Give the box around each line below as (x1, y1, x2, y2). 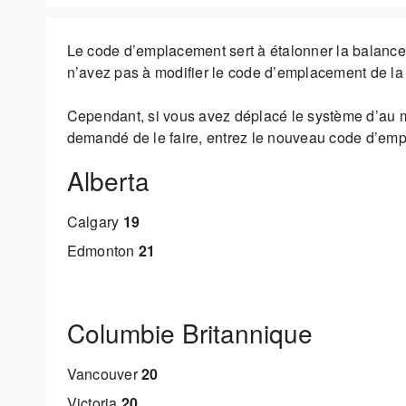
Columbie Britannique (66, 314, 313, 352)
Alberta (66, 162, 150, 199)
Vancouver (66, 363, 141, 385)
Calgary (66, 210, 123, 232)
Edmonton (66, 239, 139, 261)
